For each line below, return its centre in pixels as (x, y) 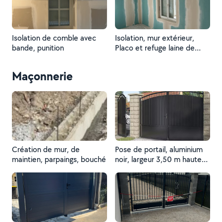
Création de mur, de (46, 149)
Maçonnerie (42, 76)
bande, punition (38, 48)
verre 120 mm (138, 58)
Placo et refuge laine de (155, 48)
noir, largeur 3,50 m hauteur (162, 159)
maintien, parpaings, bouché (59, 159)
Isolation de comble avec (54, 38)
